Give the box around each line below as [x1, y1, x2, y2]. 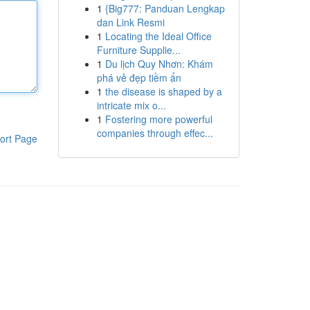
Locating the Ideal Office [104, 29, 212, 43]
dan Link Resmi [96, 15, 165, 29]
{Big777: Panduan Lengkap [104, 1, 225, 15]
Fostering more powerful [104, 112, 212, 126]
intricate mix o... [96, 98, 166, 112]
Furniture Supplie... [96, 43, 181, 57]
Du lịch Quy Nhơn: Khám [104, 57, 213, 71]
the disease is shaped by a [104, 84, 222, 98]
